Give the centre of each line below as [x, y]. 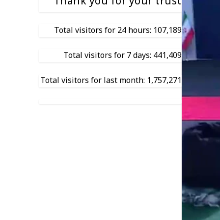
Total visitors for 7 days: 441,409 [122, 56]
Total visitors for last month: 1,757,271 [111, 81]
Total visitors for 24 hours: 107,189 [118, 31]
